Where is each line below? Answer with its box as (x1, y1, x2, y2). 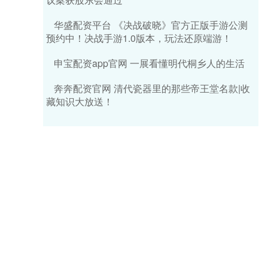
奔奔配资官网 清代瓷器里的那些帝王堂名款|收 (54, 81, 250, 95)
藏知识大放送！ (46, 95, 113, 108)
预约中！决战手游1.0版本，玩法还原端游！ (46, 31, 232, 45)
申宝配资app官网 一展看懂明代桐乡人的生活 (54, 56, 245, 70)
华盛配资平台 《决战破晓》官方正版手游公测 (54, 18, 248, 32)
